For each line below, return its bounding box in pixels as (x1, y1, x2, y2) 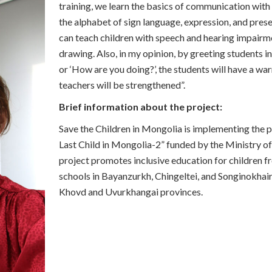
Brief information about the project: (59, 101, 222, 113)
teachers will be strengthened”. (59, 79, 185, 91)
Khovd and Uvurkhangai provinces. (59, 186, 203, 198)
